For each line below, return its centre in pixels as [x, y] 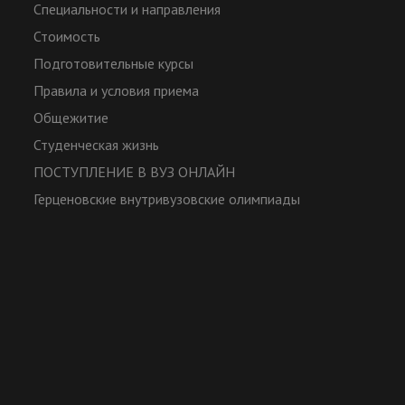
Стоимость [67, 37]
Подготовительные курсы [114, 64]
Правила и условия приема [117, 91]
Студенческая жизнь [97, 145]
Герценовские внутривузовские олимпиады [167, 199]
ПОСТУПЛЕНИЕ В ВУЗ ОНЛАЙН [135, 172]
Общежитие [71, 118]
